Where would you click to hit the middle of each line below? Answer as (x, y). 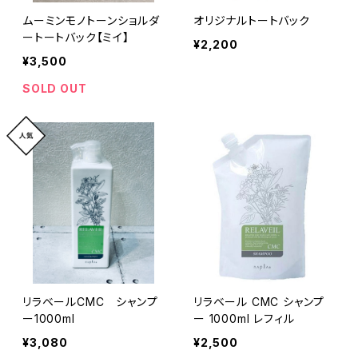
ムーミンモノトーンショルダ (91, 20)
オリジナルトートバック (252, 20)
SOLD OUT (55, 88)
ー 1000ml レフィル (244, 318)
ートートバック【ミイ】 (76, 37)
